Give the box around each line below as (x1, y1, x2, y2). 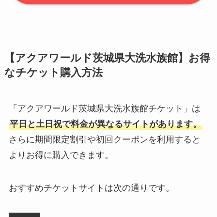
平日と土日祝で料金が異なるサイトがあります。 (9, 119, 201, 129)
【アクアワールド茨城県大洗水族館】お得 (4, 52, 210, 64)
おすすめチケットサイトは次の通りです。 (8, 183, 174, 193)
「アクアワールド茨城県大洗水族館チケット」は (8, 103, 201, 113)
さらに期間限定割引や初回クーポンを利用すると (8, 134, 201, 144)
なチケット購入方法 (4, 66, 103, 78)
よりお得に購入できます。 (8, 150, 113, 160)
